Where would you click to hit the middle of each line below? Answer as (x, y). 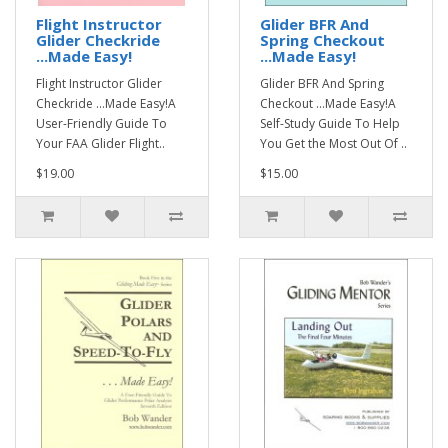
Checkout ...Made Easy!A (328, 103)
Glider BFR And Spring (322, 83)
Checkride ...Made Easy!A (106, 103)
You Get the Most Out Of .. (333, 143)
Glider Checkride (98, 40)
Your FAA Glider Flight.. (100, 143)
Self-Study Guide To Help (330, 123)
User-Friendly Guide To (101, 123)
